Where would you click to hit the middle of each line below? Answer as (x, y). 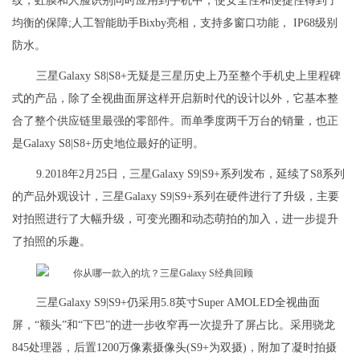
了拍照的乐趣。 (51, 242)
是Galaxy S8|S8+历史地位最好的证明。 (108, 144)
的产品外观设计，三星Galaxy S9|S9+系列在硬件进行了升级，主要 (176, 197)
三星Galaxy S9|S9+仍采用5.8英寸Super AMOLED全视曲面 (178, 303)
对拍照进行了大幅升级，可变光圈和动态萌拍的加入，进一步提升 (175, 219)
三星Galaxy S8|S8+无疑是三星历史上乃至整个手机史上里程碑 (188, 76)
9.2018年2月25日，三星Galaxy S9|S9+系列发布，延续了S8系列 (190, 174)
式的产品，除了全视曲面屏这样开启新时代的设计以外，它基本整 (175, 99)
